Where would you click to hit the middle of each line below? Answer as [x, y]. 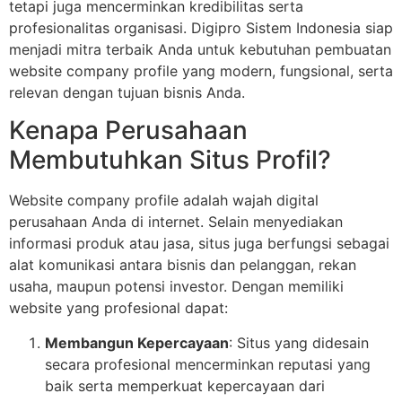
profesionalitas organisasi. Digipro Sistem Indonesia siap [201, 28]
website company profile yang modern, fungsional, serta [201, 71]
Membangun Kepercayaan [137, 342]
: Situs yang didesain [299, 342]
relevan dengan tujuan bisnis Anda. [127, 92]
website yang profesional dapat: [118, 308]
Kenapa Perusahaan [128, 131]
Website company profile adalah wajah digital [164, 201]
